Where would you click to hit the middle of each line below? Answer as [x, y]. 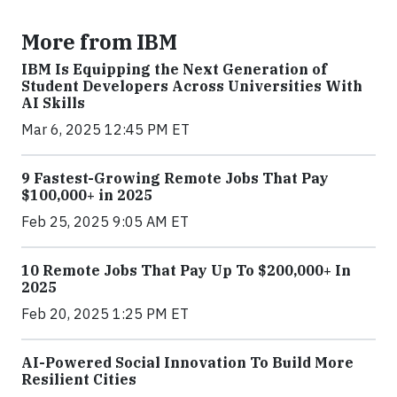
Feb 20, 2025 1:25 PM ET [105, 314]
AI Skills [53, 103]
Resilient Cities [79, 379]
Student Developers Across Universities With [192, 86]
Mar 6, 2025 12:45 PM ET [105, 129]
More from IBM [99, 42]
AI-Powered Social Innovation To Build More [187, 362]
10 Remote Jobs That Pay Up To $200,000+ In [186, 270]
